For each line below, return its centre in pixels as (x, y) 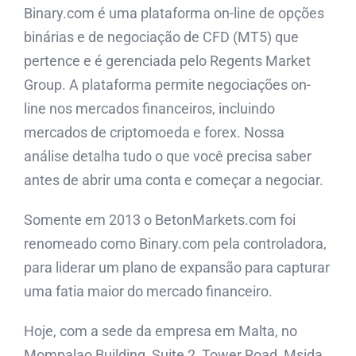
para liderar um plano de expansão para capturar (177, 267)
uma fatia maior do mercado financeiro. (148, 291)
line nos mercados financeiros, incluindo (149, 108)
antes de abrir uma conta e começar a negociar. (174, 180)
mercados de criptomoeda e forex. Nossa (154, 132)
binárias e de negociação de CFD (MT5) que (161, 37)
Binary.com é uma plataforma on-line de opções (174, 13)
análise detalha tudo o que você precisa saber (168, 156)
